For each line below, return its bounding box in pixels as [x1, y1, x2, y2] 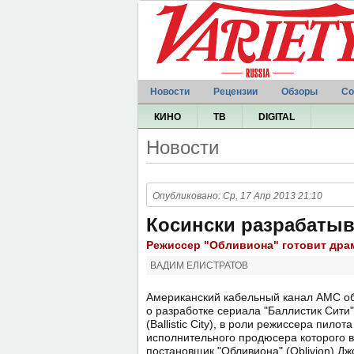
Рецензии [213, 86, 258, 97]
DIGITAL [258, 111, 295, 122]
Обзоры [281, 86, 318, 97]
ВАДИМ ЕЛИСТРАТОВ [150, 260, 248, 271]
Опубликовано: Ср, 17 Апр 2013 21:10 [153, 190, 322, 201]
